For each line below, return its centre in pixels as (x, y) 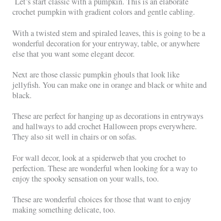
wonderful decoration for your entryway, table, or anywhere (106, 43)
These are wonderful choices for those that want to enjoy (102, 200)
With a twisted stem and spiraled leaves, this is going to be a (109, 33)
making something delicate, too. (64, 210)
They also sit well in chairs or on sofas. (75, 137)
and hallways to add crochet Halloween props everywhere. (105, 127)
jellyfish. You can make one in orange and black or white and (110, 85)
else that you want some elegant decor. (74, 54)
